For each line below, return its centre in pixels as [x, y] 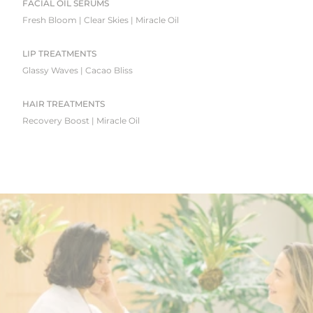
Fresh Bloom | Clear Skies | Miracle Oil [101, 20]
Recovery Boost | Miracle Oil [81, 120]
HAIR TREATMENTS [64, 103]
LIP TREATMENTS [59, 53]
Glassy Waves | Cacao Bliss [78, 70]
